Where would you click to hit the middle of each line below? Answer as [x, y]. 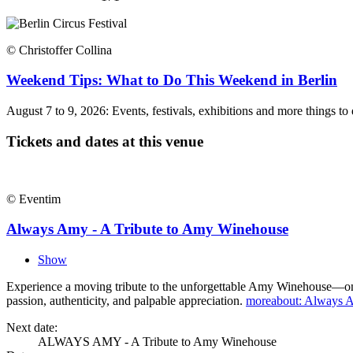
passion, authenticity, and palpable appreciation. [126, 300]
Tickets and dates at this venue [105, 141]
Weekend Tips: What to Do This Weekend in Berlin [172, 80]
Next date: [32, 327]
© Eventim [33, 199]
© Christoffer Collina [59, 50]
